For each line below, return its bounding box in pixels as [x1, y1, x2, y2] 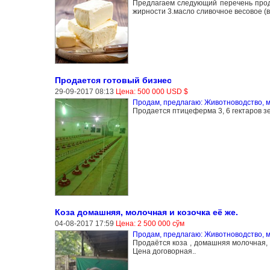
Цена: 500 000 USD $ [115, 87, 188, 96]
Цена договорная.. [132, 246, 196, 256]
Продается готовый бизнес [54, 75, 172, 85]
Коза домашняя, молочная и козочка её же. [54, 207, 238, 217]
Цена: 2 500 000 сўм [115, 219, 184, 228]
